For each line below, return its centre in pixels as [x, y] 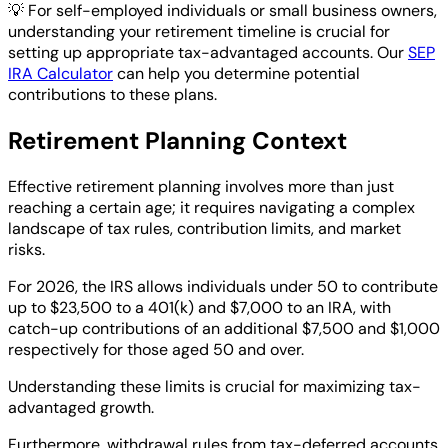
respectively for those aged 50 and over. [156, 349]
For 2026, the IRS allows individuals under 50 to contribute [223, 286]
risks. [26, 249]
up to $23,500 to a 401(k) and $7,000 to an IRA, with [199, 307]
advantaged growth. [81, 407]
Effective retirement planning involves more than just [201, 186]
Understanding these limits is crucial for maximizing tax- [214, 386]
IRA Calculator [60, 73]
